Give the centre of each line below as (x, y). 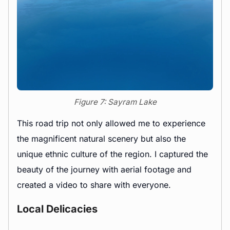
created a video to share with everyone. (94, 185)
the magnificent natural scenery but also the (101, 139)
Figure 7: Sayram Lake (115, 102)
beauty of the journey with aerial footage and (104, 170)
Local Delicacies (57, 209)
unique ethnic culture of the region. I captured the (112, 154)
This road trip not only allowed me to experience (111, 123)
